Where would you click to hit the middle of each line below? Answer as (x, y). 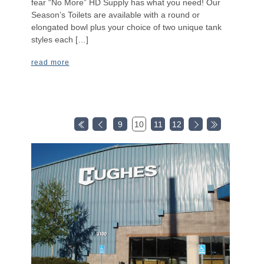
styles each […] (60, 39)
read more (50, 63)
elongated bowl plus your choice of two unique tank (126, 27)
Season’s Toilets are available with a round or (115, 14)
